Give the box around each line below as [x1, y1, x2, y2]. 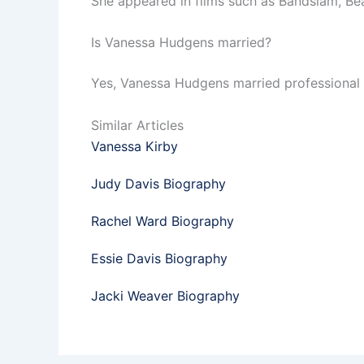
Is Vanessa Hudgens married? [91, 34, 271, 51]
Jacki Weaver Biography [91, 287, 240, 304]
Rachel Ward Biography [91, 212, 234, 229]
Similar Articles [91, 116, 184, 133]
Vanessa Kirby [91, 137, 178, 154]
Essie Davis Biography [91, 249, 227, 266]
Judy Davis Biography [91, 175, 226, 192]
